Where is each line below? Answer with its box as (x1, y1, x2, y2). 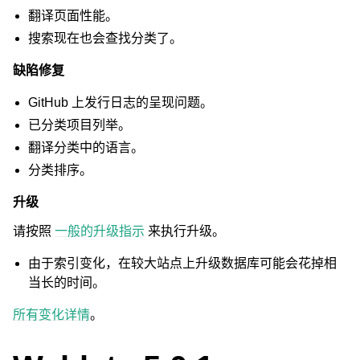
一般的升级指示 (55, 224, 145, 238)
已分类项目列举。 (28, 118, 132, 132)
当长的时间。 (28, 276, 106, 289)
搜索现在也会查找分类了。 (28, 31, 183, 45)
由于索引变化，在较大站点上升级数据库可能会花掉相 (28, 256, 337, 270)
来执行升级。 (145, 224, 225, 238)
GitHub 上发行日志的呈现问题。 (28, 96, 214, 109)
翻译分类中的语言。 (28, 141, 145, 154)
